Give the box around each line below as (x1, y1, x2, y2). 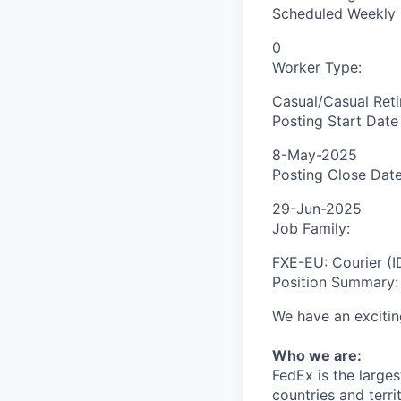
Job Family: (272, 219, 350, 238)
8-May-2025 (272, 146, 357, 165)
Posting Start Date (272, 112, 398, 131)
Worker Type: (272, 58, 362, 77)
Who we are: (272, 346, 362, 365)
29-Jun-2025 (272, 200, 362, 218)
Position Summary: (272, 273, 398, 292)
